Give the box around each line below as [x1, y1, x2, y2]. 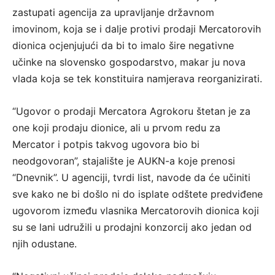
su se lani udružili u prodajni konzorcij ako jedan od [12, 221, 252, 234]
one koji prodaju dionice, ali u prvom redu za [12, 122, 220, 134]
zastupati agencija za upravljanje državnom [12, 6, 214, 19]
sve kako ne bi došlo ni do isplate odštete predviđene [12, 188, 263, 201]
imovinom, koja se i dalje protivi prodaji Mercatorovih [12, 23, 261, 36]
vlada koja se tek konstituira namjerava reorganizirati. [12, 72, 262, 85]
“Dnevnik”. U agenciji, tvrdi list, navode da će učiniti [12, 171, 250, 184]
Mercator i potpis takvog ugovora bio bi [12, 138, 199, 151]
